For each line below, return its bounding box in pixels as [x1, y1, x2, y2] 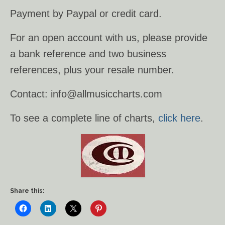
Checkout [23, 81, 72, 94]
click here [158, 113, 200, 124]
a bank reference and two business [10, 48, 166, 59]
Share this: [10, 187, 44, 194]
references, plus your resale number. [10, 64, 174, 75]
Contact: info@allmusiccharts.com [10, 88, 162, 99]
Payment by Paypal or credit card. [10, 8, 162, 19]
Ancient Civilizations [23, 14, 126, 27]
